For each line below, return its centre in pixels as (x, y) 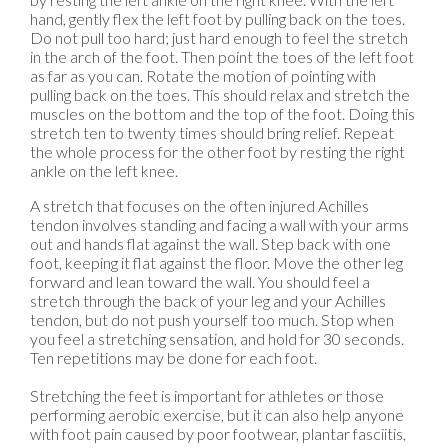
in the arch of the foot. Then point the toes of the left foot (222, 57)
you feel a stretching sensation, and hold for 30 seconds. (217, 339)
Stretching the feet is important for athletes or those (207, 396)
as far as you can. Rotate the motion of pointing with (203, 76)
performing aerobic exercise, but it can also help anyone (217, 415)
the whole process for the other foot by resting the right (217, 152)
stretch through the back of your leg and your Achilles (208, 301)
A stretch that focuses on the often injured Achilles (199, 206)
